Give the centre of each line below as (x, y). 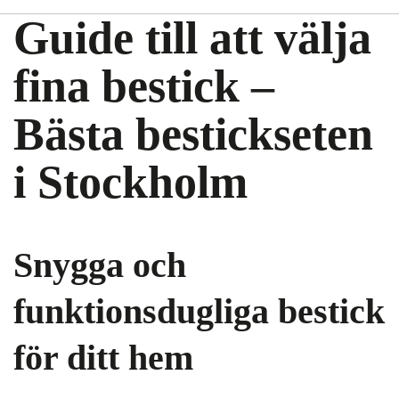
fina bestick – (144, 86)
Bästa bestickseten (193, 134)
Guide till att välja (192, 38)
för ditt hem (103, 358)
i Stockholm (130, 182)
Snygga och (100, 265)
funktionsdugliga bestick (199, 311)
